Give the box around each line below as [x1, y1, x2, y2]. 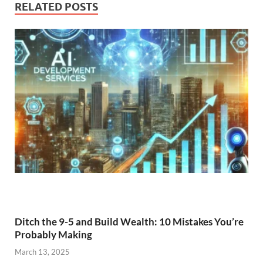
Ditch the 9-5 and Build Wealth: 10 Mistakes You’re [15, 215, 244, 228]
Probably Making [15, 228, 92, 241]
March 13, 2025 [15, 247, 70, 257]
